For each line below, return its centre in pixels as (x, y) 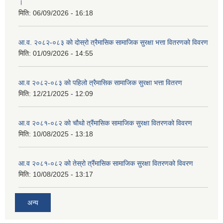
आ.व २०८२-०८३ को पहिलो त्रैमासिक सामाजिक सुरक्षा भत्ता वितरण (100, 83)
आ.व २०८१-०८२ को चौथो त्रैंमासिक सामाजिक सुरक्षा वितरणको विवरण (105, 123)
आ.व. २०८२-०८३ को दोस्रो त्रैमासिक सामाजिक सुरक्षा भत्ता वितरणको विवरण (113, 43)
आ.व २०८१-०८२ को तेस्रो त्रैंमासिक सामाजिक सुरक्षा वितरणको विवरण (106, 164)
